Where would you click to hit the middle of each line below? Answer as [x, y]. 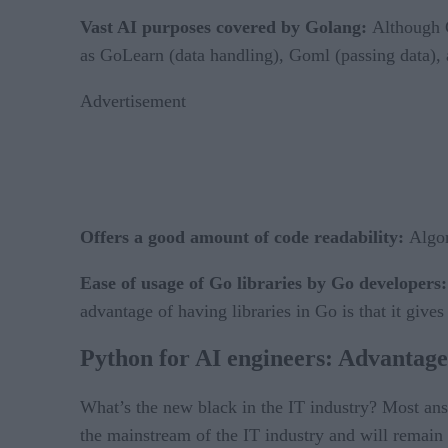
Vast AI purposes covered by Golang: [226, 26]
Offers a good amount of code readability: [244, 236]
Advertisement [133, 100]
